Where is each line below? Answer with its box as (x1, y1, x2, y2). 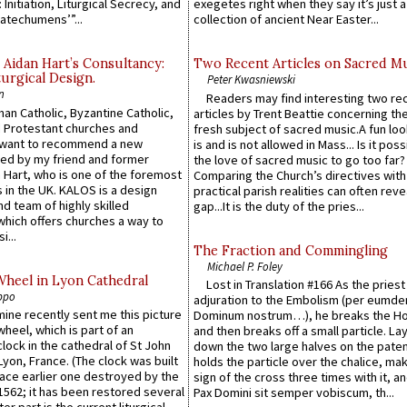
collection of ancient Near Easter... (194, 11, 379, 28)
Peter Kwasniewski (207, 72, 295, 87)
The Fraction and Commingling (194, 242, 388, 259)
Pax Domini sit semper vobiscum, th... (194, 384, 394, 402)
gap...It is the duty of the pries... (194, 197, 364, 214)
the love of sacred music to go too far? (194, 151, 405, 168)
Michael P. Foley (207, 258, 283, 273)
